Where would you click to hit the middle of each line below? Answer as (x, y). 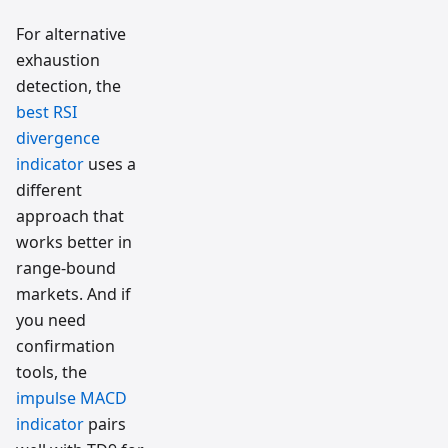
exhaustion (58, 59)
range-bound (66, 267)
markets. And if (73, 293)
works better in (74, 241)
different (49, 189)
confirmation (65, 345)
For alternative (71, 33)
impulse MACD (71, 397)
